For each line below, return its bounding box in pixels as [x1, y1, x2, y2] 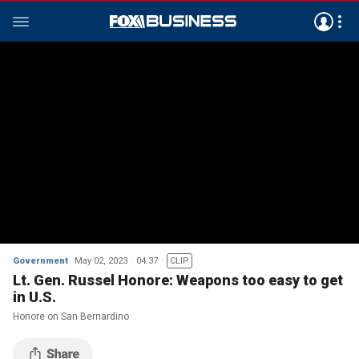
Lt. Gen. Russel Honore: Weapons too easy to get [13, 272, 343, 288]
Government [13, 256, 68, 266]
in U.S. [13, 288, 56, 305]
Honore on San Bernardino [13, 311, 129, 322]
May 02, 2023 [75, 256, 127, 266]
